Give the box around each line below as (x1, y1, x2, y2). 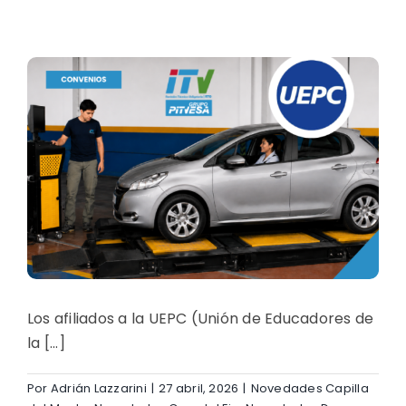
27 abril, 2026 (159, 379, 239, 397)
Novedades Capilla (250, 379, 369, 397)
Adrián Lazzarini (50, 379, 147, 397)
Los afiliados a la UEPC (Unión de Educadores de (27, 307, 374, 329)
